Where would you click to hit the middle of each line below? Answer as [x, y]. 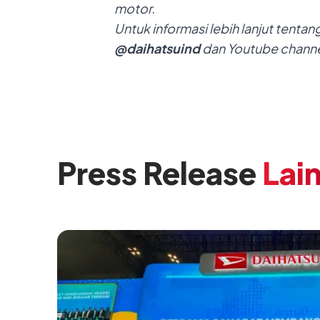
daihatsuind [163, 48]
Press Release [157, 172]
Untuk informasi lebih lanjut [195, 28]
